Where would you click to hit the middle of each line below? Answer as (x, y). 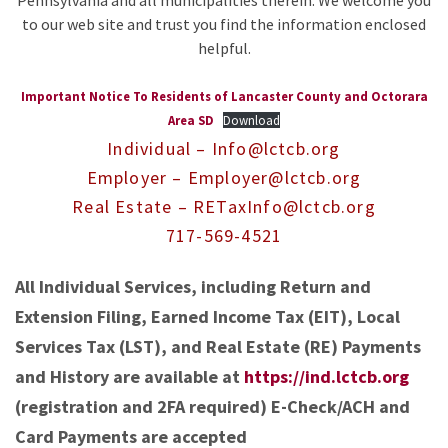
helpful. (224, 48)
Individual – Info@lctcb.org (224, 148)
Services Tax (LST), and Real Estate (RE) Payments (218, 346)
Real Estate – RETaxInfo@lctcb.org (224, 206)
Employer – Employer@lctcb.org (224, 177)
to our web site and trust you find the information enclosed (224, 24)
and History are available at (127, 376)
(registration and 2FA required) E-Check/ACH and (212, 406)
